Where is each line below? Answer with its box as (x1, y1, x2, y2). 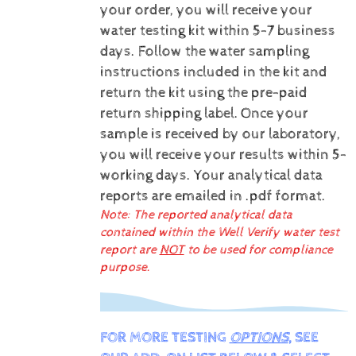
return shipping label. (99, 104, 238, 122)
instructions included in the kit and (99, 63, 327, 81)
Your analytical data (193, 166, 323, 184)
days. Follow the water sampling (99, 42, 309, 60)
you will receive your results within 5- (99, 145, 346, 164)
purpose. (99, 259, 150, 275)
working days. (99, 166, 194, 184)
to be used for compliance (184, 242, 333, 257)
